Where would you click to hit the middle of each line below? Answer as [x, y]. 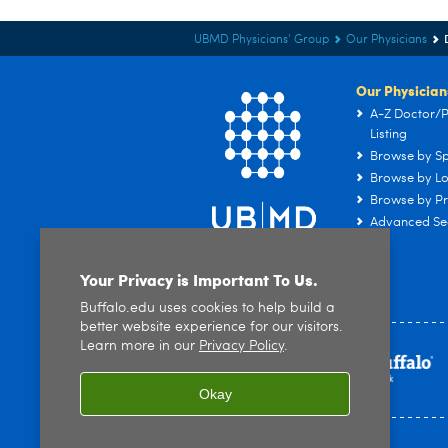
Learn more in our [139, 346]
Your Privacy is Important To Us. [199, 279]
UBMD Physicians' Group [261, 40]
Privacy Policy [241, 346]
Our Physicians [386, 40]
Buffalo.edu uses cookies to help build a [207, 308]
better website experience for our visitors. [211, 327]
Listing [388, 134]
